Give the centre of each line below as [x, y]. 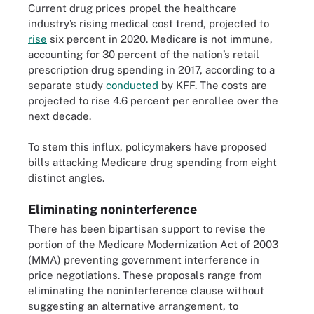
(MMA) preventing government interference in [144, 259]
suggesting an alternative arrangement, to [133, 306]
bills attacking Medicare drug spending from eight [152, 162]
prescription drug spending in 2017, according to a [151, 69]
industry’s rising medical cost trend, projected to [149, 23]
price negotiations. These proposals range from [145, 275]
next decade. [60, 116]
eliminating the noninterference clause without [146, 290]
